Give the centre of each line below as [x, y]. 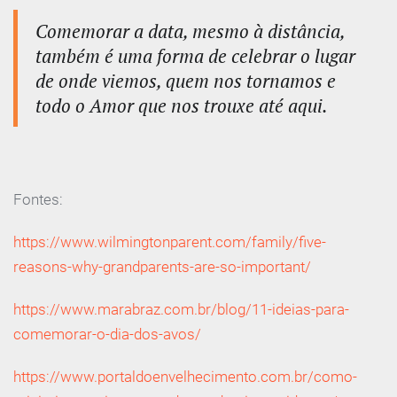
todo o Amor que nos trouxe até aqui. [182, 106]
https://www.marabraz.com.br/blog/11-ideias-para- [181, 310]
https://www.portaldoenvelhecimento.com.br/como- [185, 377]
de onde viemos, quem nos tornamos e [186, 81]
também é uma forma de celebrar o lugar [195, 56]
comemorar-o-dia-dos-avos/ [107, 335]
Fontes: [38, 200]
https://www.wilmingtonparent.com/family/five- [170, 242]
